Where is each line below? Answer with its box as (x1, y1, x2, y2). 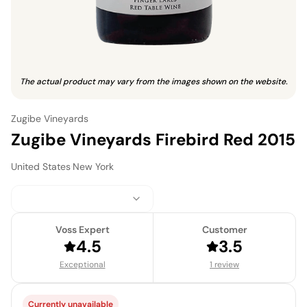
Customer (201, 223, 247, 236)
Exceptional (59, 258, 106, 270)
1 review (210, 258, 239, 270)
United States (11, 160, 71, 173)
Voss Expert (55, 223, 110, 236)
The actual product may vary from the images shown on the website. (19, 75, 288, 87)
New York (73, 160, 114, 173)
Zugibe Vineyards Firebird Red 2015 (11, 128, 295, 150)
